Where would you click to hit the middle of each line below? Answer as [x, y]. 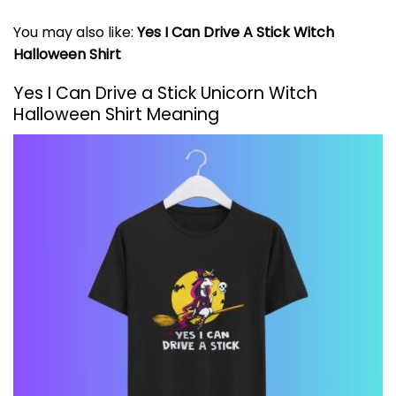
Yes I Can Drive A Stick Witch [236, 32]
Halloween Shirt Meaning [116, 115]
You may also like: [75, 32]
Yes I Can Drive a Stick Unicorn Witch [165, 94]
